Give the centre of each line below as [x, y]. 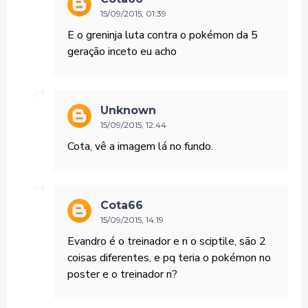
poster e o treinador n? [122, 274]
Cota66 [122, 205]
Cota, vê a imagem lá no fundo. [140, 146]
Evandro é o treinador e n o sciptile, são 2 [167, 241]
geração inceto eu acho [122, 51]
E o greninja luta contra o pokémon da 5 [163, 35]
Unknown [128, 110]
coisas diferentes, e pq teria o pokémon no [169, 257]
